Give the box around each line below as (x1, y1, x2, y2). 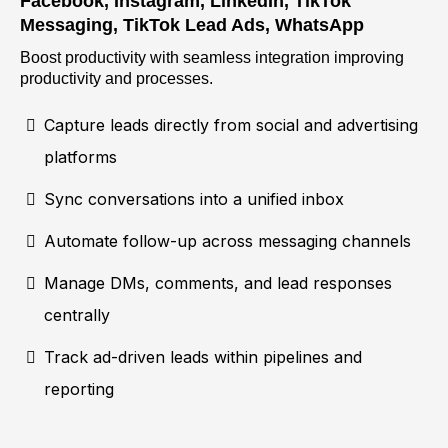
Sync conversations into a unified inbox (44, 189, 344, 210)
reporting (44, 379, 114, 400)
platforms (44, 147, 117, 168)
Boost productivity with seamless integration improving (20, 49, 404, 67)
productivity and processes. (20, 70, 213, 88)
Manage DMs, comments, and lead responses (44, 273, 392, 294)
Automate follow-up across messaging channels (44, 231, 411, 252)
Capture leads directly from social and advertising (44, 115, 418, 136)
